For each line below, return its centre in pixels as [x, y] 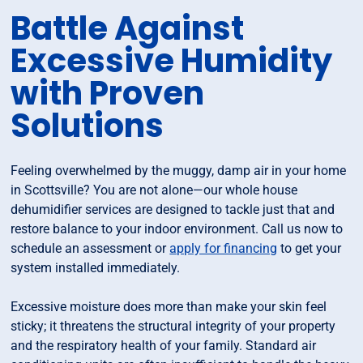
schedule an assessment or [90, 249]
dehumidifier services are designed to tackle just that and [173, 210]
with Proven [108, 94]
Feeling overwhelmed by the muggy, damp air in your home [179, 171]
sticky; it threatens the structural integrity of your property [173, 327]
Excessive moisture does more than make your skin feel [169, 307]
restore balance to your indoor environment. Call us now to [177, 229]
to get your [310, 249]
